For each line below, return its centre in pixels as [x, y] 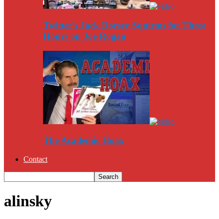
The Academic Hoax [84, 140]
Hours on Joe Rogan [85, 36]
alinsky [28, 201]
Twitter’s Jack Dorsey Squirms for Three [124, 25]
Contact [35, 159]
